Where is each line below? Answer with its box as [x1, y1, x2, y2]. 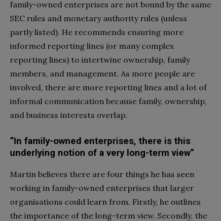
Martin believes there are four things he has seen [10, 169, 194, 180]
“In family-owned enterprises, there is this [10, 136, 190, 147]
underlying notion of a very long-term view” [10, 147, 194, 159]
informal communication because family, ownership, [10, 96, 207, 107]
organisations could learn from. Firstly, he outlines [10, 197, 201, 207]
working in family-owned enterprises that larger [10, 183, 194, 193]
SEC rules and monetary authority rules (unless [10, 13, 187, 24]
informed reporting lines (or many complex [10, 41, 174, 51]
